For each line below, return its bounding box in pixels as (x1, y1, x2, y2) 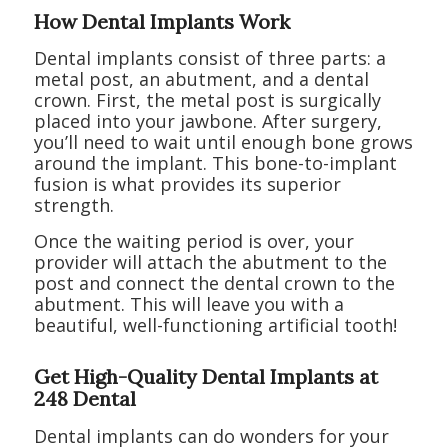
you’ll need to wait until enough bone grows (33, 130, 413, 155)
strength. (33, 193, 114, 218)
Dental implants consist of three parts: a (33, 46, 386, 71)
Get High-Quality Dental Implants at (33, 364, 378, 390)
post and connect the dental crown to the (33, 271, 395, 296)
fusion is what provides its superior (33, 172, 341, 197)
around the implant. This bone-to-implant (33, 151, 397, 176)
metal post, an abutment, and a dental (33, 67, 369, 92)
